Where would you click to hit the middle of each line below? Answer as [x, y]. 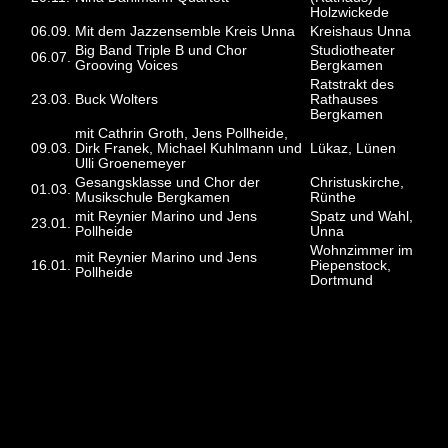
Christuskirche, [357, 183]
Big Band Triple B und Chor [161, 51]
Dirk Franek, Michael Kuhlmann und [189, 149]
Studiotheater [353, 51]
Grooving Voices [127, 66]
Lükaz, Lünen [353, 149]
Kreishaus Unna [361, 32]
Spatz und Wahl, [362, 217]
